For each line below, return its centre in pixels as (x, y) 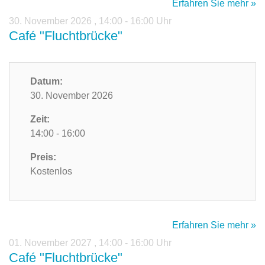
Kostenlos (51, 172)
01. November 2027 (51, 243)
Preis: (43, 157)
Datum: (46, 82)
